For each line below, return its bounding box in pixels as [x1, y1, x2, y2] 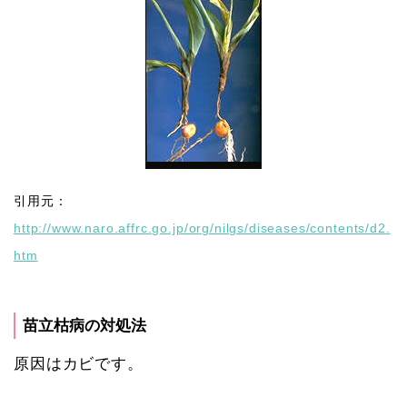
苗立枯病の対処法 [23, 316, 146, 334]
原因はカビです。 [14, 354, 144, 372]
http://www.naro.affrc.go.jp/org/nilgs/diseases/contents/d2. [14, 220, 391, 235]
